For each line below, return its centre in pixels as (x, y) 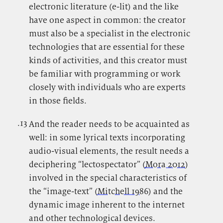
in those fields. (57, 100)
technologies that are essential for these (107, 47)
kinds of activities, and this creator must (108, 60)
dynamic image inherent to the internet (107, 204)
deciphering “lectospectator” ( (87, 164)
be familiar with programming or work (104, 73)
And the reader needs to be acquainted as (109, 124)
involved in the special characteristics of (108, 177)
